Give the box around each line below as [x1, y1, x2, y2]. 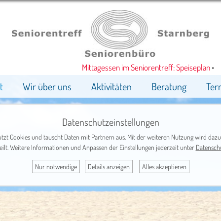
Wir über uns [22, 80, 72, 93]
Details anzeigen [87, 162, 130, 171]
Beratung [151, 80, 186, 93]
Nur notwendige [35, 162, 77, 171]
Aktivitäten [91, 80, 132, 93]
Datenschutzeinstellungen [62, 115, 159, 128]
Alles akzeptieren [142, 162, 186, 171]
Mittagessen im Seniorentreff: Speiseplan [73, 62, 202, 73]
